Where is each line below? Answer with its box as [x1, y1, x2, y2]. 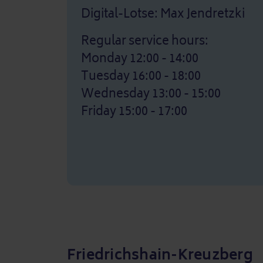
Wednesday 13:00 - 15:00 [81, 83, 221, 104]
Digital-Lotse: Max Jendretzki [81, 4, 245, 24]
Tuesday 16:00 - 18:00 [81, 66, 201, 86]
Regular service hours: [81, 31, 208, 51]
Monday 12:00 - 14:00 [81, 48, 198, 69]
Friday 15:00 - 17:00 [81, 101, 187, 122]
